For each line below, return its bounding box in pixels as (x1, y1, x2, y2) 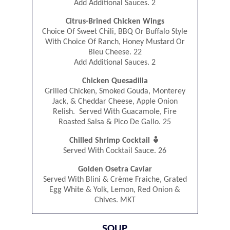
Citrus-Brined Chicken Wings (65, 17, 164, 26)
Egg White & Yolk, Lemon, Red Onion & (49, 186, 181, 195)
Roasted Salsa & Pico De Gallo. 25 (59, 118, 171, 127)
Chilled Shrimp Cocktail (69, 137, 152, 145)
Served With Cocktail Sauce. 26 (63, 147, 167, 156)
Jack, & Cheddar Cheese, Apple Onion (52, 98, 178, 106)
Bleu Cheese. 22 (88, 48, 142, 57)
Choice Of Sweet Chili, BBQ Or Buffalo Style (42, 28, 188, 36)
